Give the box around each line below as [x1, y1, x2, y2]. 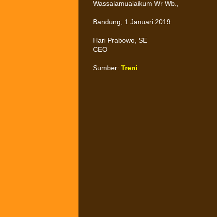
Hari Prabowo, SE [93, 36, 147, 44]
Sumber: [93, 64, 121, 72]
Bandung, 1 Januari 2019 [93, 18, 170, 26]
